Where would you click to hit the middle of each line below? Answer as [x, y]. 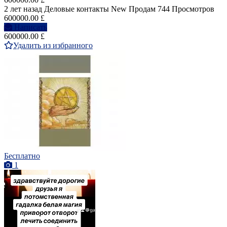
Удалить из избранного [53, 45]
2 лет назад [23, 9]
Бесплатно [22, 156]
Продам [142, 9]
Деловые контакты [77, 9]
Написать [31, 27]
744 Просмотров [186, 9]
